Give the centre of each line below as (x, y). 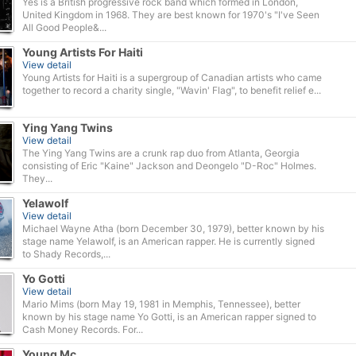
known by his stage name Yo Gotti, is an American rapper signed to (169, 317)
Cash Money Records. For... (83, 329)
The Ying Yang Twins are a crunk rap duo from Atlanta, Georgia (161, 153)
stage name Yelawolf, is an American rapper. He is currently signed (168, 241)
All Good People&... (64, 27)
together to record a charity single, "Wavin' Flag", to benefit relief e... (172, 90)
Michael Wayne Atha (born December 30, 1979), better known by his (173, 228)
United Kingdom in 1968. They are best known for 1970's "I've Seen (171, 15)
